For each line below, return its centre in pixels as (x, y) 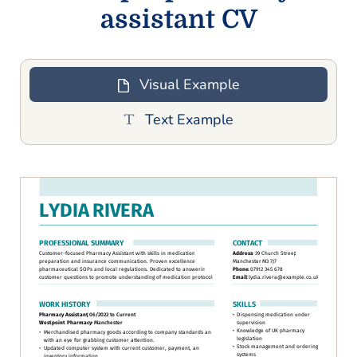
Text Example (189, 119)
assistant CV (178, 19)
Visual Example (189, 84)
